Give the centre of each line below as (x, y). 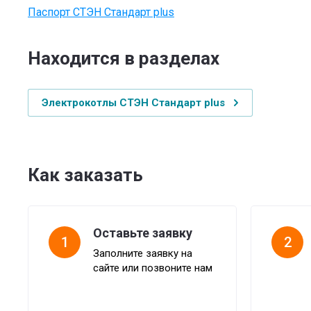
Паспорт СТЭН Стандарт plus (101, 12)
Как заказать (85, 175)
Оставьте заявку (143, 233)
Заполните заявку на (143, 253)
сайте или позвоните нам (153, 268)
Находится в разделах (124, 58)
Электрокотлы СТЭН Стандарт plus (133, 103)
